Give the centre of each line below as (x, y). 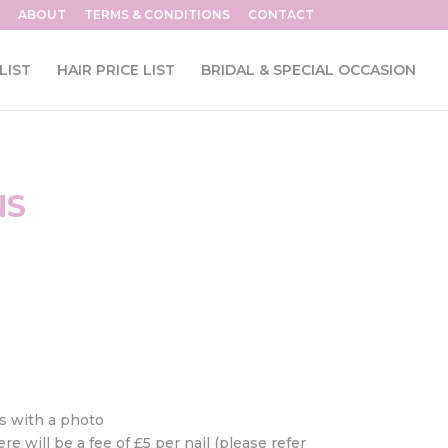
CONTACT (280, 14)
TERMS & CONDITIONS (156, 14)
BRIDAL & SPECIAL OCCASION (308, 70)
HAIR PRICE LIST (116, 70)
